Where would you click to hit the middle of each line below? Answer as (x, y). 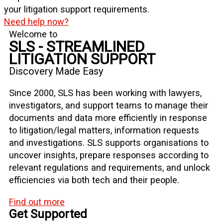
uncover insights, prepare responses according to (109, 155)
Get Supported (48, 214)
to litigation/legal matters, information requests (104, 130)
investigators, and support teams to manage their (109, 106)
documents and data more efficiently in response (108, 118)
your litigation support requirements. (77, 9)
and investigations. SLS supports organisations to (109, 143)
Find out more (37, 202)
